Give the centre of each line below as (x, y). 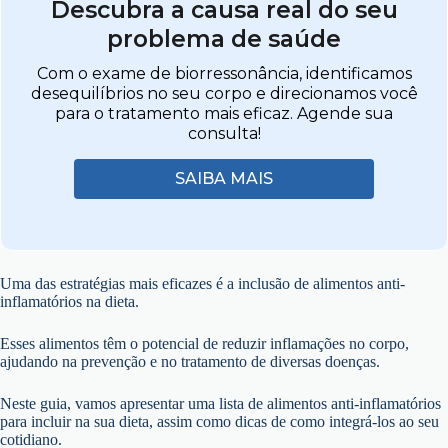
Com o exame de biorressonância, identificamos (224, 74)
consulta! (224, 134)
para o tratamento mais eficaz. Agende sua (224, 114)
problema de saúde (224, 39)
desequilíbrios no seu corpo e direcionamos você (224, 94)
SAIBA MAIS (224, 179)
